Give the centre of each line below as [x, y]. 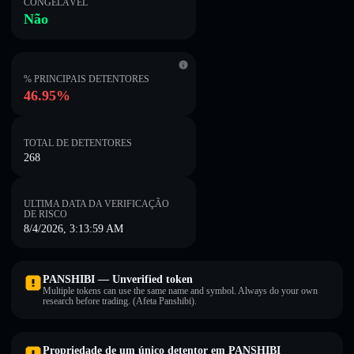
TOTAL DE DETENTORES [78, 143]
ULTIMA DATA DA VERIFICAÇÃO [96, 204]
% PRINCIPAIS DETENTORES [87, 79]
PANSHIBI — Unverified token [118, 279]
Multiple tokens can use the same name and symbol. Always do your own [180, 291]
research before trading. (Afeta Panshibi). [120, 301]
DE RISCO [45, 214]
